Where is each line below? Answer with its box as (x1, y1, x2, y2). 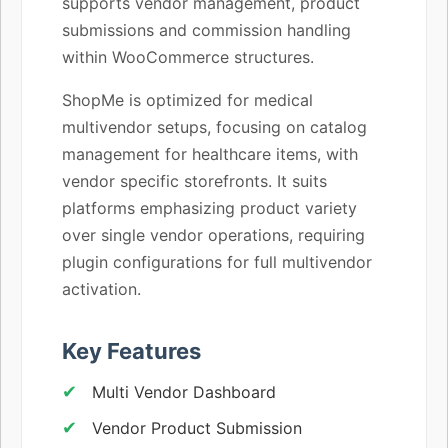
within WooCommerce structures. (62, 46, 314, 67)
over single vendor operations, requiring (62, 224, 365, 245)
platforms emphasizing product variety (62, 197, 357, 218)
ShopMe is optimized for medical (62, 89, 313, 110)
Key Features (62, 337, 201, 364)
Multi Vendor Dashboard (92, 381, 276, 402)
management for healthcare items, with (62, 143, 358, 164)
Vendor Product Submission (92, 417, 302, 438)
